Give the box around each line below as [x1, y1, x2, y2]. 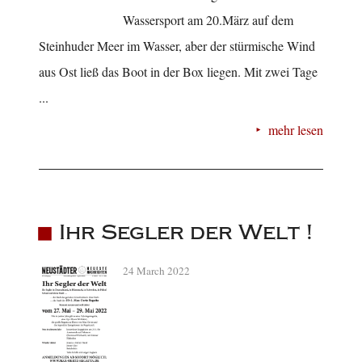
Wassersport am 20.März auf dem [123, 11, 293, 28]
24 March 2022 [123, 263, 190, 278]
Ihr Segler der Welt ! [58, 219, 314, 245]
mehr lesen [268, 120, 323, 138]
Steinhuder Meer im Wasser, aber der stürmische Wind [39, 36, 315, 54]
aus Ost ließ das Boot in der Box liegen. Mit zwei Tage [39, 62, 318, 80]
